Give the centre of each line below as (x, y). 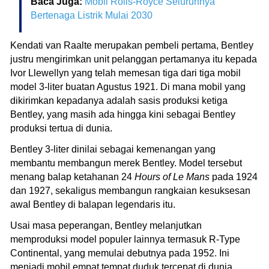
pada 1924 (234, 177)
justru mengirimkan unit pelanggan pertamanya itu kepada (134, 59)
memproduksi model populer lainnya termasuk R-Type (125, 239)
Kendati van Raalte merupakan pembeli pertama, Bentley (132, 45)
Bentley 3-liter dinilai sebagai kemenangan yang (113, 149)
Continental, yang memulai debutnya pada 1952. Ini (120, 253)
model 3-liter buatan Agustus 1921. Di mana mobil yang (128, 86)
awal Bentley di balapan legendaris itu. (93, 204)
